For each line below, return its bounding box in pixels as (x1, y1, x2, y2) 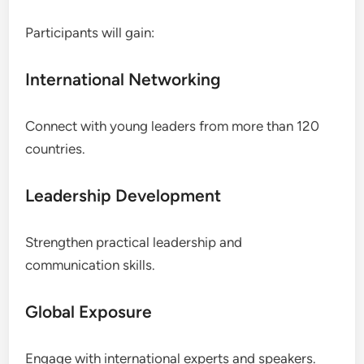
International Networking (25, 68, 222, 89)
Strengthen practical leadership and (25, 233, 243, 250)
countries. (25, 140, 86, 157)
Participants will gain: (25, 24, 155, 41)
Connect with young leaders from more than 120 (25, 117, 320, 134)
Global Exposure (25, 301, 153, 322)
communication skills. (25, 256, 156, 273)
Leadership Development (25, 184, 222, 206)
